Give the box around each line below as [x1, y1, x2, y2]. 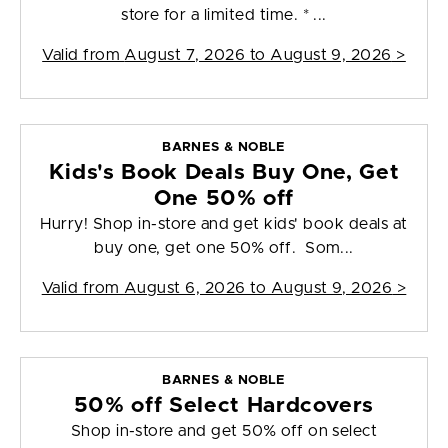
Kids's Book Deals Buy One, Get [48, 162, 400, 184]
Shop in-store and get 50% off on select [70, 423, 378, 440]
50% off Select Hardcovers [73, 395, 375, 417]
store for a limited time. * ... [121, 7, 327, 24]
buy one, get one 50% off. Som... [94, 240, 354, 257]
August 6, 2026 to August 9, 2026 [123, 280, 393, 297]
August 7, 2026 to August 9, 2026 [124, 47, 392, 64]
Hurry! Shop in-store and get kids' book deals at [40, 216, 408, 233]
